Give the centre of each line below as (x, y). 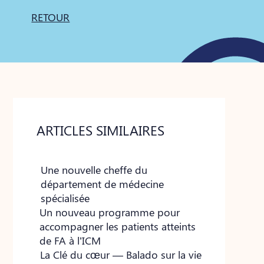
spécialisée (65, 198)
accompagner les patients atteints (118, 226)
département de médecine (102, 184)
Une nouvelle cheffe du (94, 170)
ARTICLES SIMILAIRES (101, 130)
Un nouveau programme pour (110, 212)
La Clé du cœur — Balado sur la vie (121, 255)
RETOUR (51, 17)
